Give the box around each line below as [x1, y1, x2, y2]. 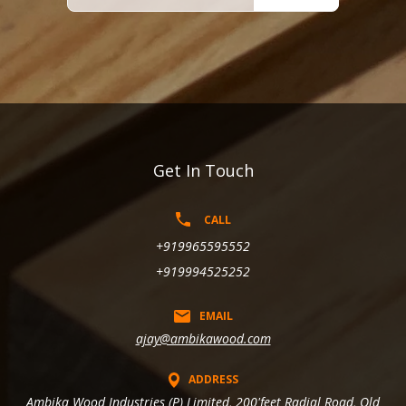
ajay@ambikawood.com [135, 329, 271, 347]
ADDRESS [188, 371, 238, 387]
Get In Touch [152, 159, 254, 181]
